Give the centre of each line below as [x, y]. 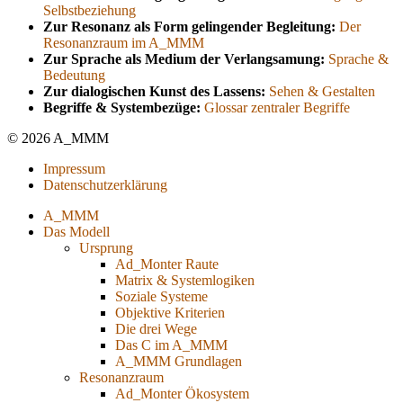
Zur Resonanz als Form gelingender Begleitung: [189, 27]
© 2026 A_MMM [58, 139]
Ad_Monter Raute [167, 264]
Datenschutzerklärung [105, 185]
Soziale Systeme [161, 297]
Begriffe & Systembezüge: [122, 108]
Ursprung [106, 248]
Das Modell [76, 232]
